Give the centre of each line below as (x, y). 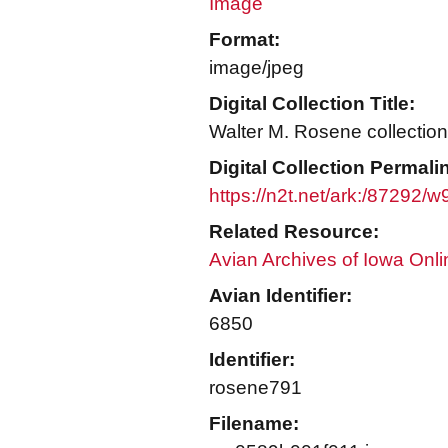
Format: (244, 39)
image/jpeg (256, 67)
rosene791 (255, 387)
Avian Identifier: (280, 295)
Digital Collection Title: (312, 103)
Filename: (254, 423)
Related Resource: (294, 231)
